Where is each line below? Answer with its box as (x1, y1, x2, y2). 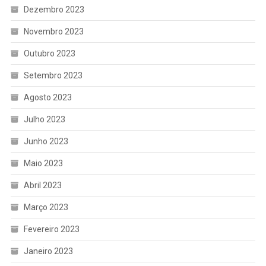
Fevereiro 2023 (23, 224, 80, 234)
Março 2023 (23, 202, 68, 212)
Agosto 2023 (23, 92, 72, 102)
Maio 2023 (23, 158, 63, 168)
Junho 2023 (23, 136, 68, 146)
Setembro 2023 (23, 70, 83, 80)
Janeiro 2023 (23, 246, 73, 256)
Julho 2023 (23, 114, 65, 124)
